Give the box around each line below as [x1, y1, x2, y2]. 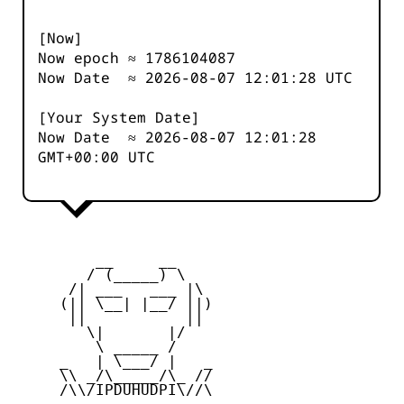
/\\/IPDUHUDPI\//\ [14, 381, 213, 399]
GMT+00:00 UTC [38, 147, 155, 168]
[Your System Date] [38, 107, 200, 128]
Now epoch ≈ [38, 48, 145, 69]
